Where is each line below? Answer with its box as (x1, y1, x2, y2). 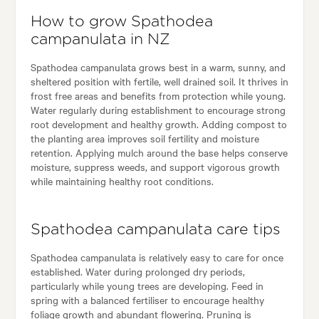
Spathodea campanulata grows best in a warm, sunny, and (30, 60, 286, 75)
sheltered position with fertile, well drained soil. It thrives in (30, 74, 288, 89)
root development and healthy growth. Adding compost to (30, 117, 287, 132)
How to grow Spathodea (30, 14, 213, 30)
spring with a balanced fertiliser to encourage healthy (30, 293, 264, 308)
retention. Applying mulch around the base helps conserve (30, 145, 288, 160)
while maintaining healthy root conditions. (30, 174, 214, 189)
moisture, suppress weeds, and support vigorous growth (30, 159, 280, 174)
